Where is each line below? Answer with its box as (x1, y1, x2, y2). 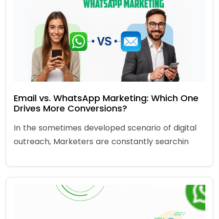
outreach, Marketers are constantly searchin (14, 136, 189, 148)
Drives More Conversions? (14, 102, 127, 115)
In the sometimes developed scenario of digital (14, 122, 197, 134)
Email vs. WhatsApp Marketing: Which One (14, 92, 198, 105)
